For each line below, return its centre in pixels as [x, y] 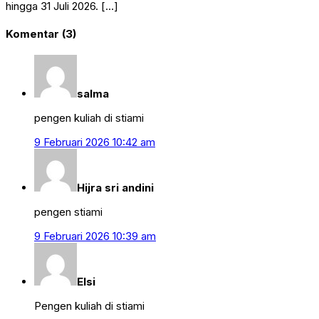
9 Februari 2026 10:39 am [95, 236]
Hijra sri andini [115, 187]
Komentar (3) [41, 33]
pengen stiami [68, 211]
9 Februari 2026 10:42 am [95, 142]
